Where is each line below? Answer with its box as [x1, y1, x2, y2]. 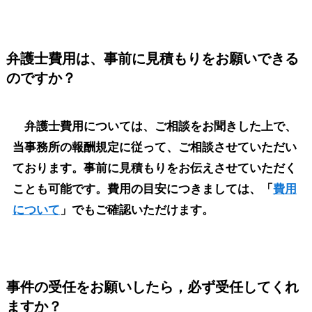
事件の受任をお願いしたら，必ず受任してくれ [6, 279, 299, 295]
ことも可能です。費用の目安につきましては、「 [12, 182, 273, 196]
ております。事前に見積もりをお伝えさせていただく [12, 161, 297, 175]
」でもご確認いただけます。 [59, 203, 214, 217]
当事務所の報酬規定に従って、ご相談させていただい [12, 140, 297, 154]
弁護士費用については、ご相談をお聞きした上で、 [12, 119, 297, 133]
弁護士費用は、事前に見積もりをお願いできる [6, 50, 299, 66]
